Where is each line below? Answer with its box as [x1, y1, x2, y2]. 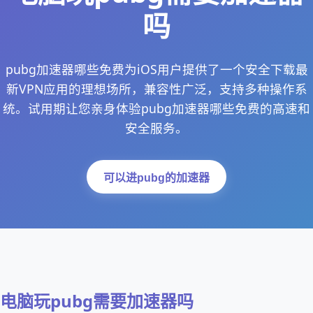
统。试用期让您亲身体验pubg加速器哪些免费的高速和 [3, 100, 310, 117]
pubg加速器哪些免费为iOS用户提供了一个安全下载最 [5, 61, 308, 78]
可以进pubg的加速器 [103, 172, 210, 184]
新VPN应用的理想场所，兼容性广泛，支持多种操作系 [6, 80, 307, 97]
